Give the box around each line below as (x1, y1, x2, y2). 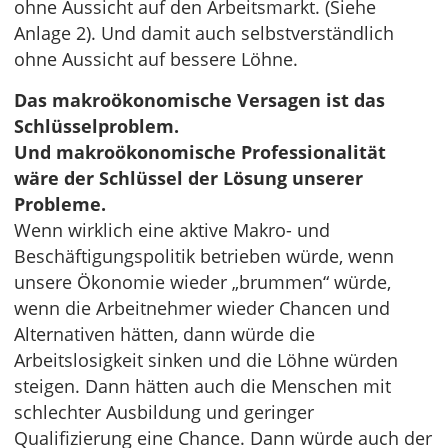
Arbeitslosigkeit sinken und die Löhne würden (14, 348, 398, 372)
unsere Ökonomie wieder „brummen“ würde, (14, 270, 391, 294)
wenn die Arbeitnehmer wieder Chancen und (14, 296, 390, 320)
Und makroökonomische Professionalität (14, 140, 386, 164)
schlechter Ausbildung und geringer (14, 400, 314, 424)
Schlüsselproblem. (14, 114, 179, 138)
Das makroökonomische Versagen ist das (14, 88, 385, 112)
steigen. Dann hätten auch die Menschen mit (14, 374, 391, 398)
